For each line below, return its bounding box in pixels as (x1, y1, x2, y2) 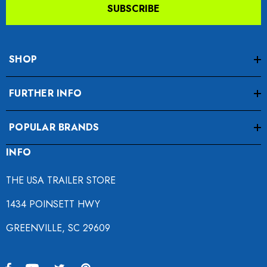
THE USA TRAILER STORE (6, 173, 116, 187)
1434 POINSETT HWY (6, 197, 100, 211)
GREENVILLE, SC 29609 (6, 221, 110, 235)
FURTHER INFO (9, 86, 82, 100)
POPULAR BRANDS (9, 120, 100, 134)
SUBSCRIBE (107, 1, 160, 15)
